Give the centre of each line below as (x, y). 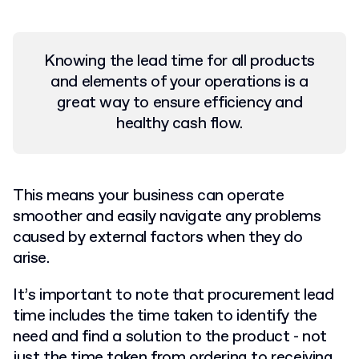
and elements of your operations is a (179, 82)
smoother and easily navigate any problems (167, 216)
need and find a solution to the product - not (170, 337)
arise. (33, 258)
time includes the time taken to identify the (165, 316)
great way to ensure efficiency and (179, 103)
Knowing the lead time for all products (179, 61)
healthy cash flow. (179, 123)
